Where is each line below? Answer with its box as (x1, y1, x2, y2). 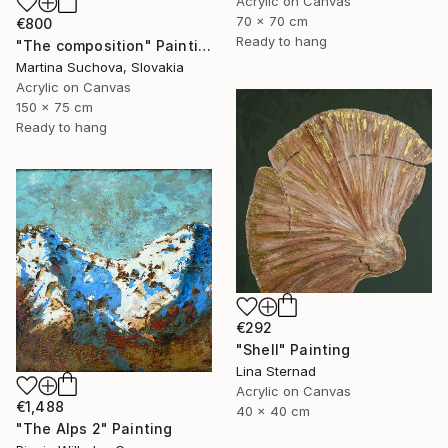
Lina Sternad (236, 362, 316, 379)
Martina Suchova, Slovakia (16, 58, 184, 75)
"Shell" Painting (236, 340, 351, 358)
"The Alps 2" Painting (16, 419, 173, 437)
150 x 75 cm (16, 98, 93, 115)
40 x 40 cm (236, 402, 310, 419)
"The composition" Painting (197, 36, 211, 54)
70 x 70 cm (236, 12, 308, 29)
